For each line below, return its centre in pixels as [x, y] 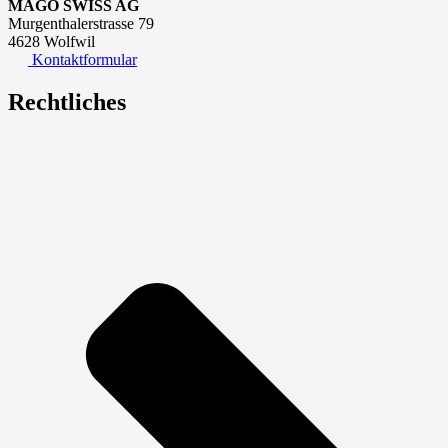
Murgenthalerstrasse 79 [81, 24]
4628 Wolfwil [51, 42]
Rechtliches [67, 102]
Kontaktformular [82, 60]
